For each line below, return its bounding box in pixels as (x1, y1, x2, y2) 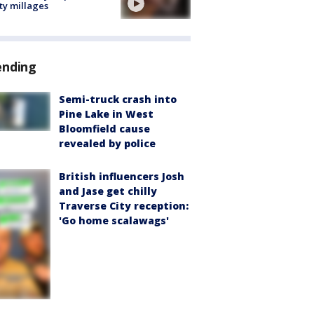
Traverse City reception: (59, 199, 189, 213)
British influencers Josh (59, 170, 184, 184)
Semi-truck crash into (59, 93, 177, 107)
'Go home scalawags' (59, 214, 169, 228)
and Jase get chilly (59, 184, 157, 198)
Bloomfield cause (59, 122, 150, 136)
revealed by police (59, 137, 156, 151)
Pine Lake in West (59, 107, 153, 121)
